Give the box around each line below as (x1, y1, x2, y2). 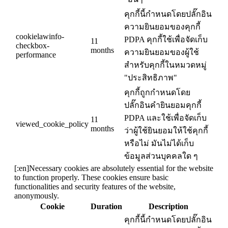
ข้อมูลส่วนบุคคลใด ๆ (124, 152, 198, 161)
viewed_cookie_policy (16, 120, 89, 129)
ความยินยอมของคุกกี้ (124, 22, 201, 32)
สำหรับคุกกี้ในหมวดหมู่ (124, 61, 207, 70)
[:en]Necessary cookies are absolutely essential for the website (14, 164, 213, 173)
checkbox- (16, 41, 49, 50)
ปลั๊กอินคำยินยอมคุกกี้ (124, 101, 202, 110)
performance (16, 50, 56, 60)
